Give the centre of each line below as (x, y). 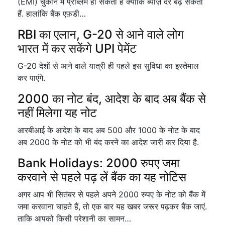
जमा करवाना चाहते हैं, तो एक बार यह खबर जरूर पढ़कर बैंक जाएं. (112, 206)
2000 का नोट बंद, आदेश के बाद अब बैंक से (112, 99)
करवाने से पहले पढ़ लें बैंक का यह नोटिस (102, 177)
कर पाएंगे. (31, 78)
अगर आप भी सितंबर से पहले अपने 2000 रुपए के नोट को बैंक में (111, 194)
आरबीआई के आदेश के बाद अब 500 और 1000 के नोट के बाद (109, 130)
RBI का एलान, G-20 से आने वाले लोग (101, 34)
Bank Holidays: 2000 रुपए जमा (98, 163)
